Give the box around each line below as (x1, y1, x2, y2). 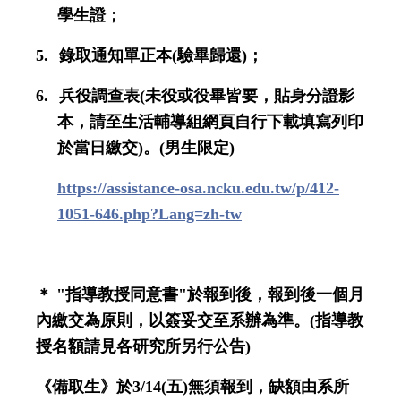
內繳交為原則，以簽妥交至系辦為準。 (36, 311, 310, 329)
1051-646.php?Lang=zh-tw (57, 205, 242, 223)
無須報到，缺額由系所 (188, 378, 349, 396)
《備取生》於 (36, 378, 132, 396)
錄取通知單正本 (59, 47, 172, 64)
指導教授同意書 (65, 286, 178, 303)
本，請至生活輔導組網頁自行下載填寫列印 (57, 113, 363, 131)
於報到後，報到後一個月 (187, 286, 364, 303)
